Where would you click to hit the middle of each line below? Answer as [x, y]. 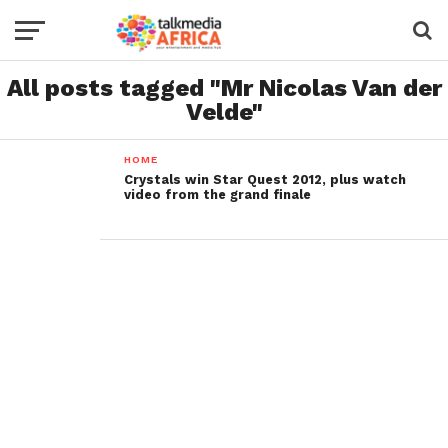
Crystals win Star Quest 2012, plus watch [265, 179]
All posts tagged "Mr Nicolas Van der [224, 88]
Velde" [224, 112]
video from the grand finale [218, 194]
